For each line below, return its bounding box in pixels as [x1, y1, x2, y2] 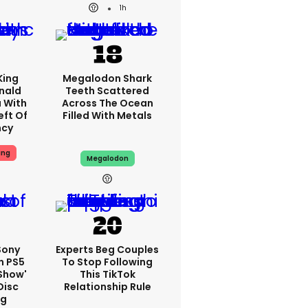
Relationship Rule [63, 280, 151, 294]
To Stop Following [62, 255, 153, 269]
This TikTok [79, 267, 135, 281]
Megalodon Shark [63, 71, 152, 85]
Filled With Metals [63, 109, 152, 122]
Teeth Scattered [65, 84, 149, 98]
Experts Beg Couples [56, 243, 159, 256]
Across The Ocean [61, 96, 153, 110]
